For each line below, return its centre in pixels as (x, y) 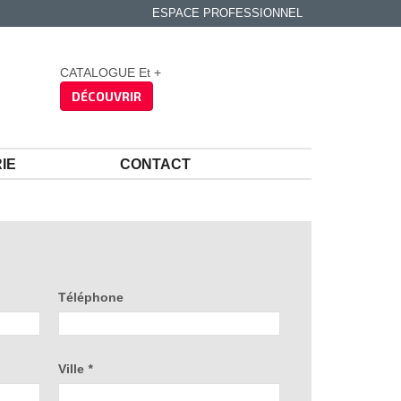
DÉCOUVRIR (107, 96)
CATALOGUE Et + (111, 72)
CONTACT (156, 164)
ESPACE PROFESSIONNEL (227, 13)
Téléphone (91, 297)
